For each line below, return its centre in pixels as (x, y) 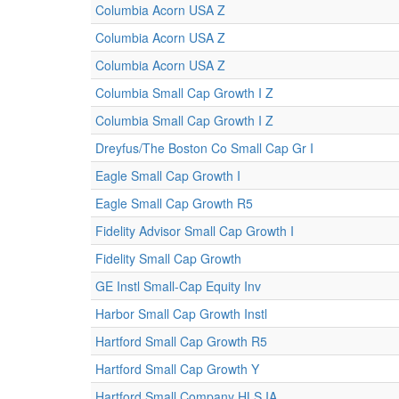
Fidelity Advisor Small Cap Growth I (195, 231)
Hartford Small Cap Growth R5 (181, 341)
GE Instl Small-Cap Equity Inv (178, 286)
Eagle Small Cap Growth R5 (174, 203)
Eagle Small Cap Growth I (168, 175)
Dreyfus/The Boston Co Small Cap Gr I (204, 148)
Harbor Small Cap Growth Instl (181, 313)
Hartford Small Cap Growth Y (177, 369)
